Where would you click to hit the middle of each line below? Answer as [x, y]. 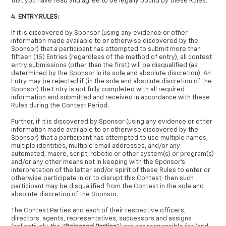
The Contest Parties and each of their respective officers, [99, 211]
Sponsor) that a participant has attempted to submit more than [106, 49]
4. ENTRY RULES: [35, 17]
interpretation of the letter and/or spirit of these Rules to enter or [111, 171]
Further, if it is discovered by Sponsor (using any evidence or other [112, 122]
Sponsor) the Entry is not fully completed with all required [98, 90]
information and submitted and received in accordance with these [111, 98]
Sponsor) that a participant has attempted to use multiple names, [110, 138]
